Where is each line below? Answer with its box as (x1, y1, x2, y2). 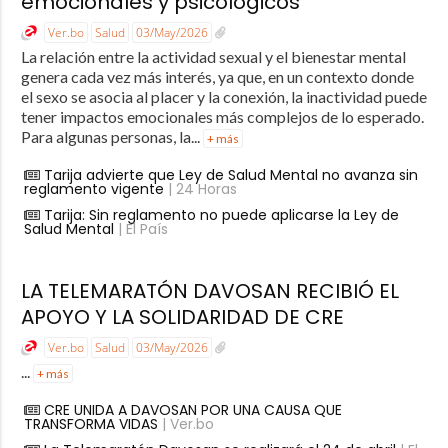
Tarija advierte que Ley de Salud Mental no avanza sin (43, 164, 418, 185)
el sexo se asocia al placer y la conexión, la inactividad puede (20, 86, 427, 106)
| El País (113, 218, 168, 239)
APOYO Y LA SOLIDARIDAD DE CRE (20, 302, 344, 331)
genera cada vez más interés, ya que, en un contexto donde (20, 66, 414, 86)
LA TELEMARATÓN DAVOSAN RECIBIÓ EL (20, 276, 399, 305)
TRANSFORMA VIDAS (23, 413, 158, 434)
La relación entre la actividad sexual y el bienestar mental (20, 46, 406, 66)
